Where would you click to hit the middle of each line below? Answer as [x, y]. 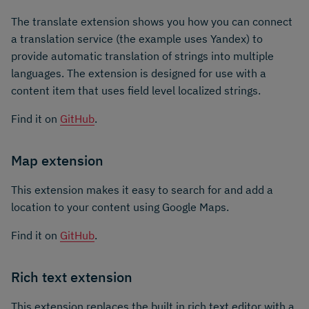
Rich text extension [72, 277]
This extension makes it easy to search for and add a [142, 190]
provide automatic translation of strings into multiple [142, 56]
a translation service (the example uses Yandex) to [137, 39]
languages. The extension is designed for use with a [139, 73]
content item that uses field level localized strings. [136, 91]
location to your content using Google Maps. [120, 207]
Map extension [57, 161]
